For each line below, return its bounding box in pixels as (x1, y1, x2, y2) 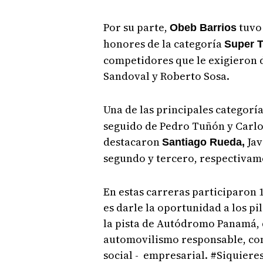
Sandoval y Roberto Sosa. (103, 69, 230, 83)
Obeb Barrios (169, 22, 237, 33)
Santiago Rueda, (161, 136, 245, 148)
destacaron (103, 134, 162, 149)
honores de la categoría (103, 36, 224, 51)
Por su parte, (103, 20, 170, 35)
